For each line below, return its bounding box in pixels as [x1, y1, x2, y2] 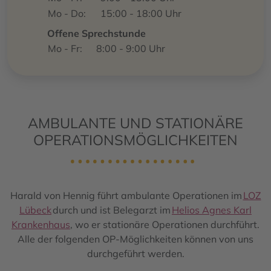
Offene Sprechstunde [47, 27, 146, 40]
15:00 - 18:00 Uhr [100, 7, 181, 20]
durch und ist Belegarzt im [51, 203, 172, 216]
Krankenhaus [11, 218, 70, 230]
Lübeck [19, 203, 51, 216]
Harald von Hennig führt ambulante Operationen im [10, 189, 243, 201]
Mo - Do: [48, 7, 86, 20]
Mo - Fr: [48, 42, 82, 55]
